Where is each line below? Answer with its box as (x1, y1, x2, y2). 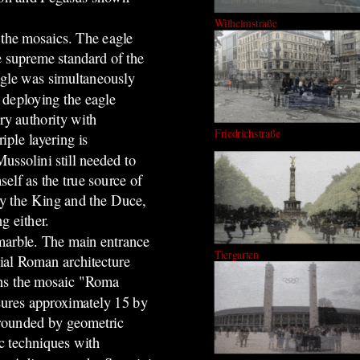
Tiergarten (214, 246, 259, 262)
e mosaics (11, 27, 68, 47)
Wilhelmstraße (214, 15, 277, 31)
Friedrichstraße (214, 125, 280, 141)
